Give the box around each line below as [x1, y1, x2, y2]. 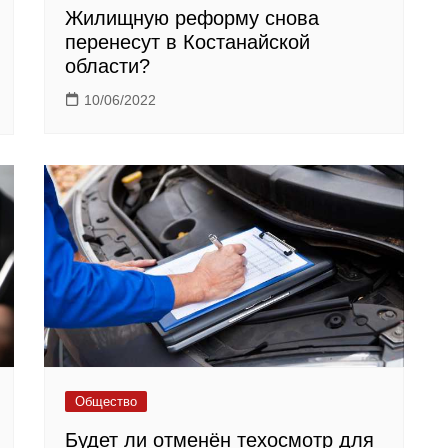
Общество [75, 394, 137, 410]
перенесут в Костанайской [65, 31, 310, 54]
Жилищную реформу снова [65, 7, 319, 30]
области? [65, 55, 150, 78]
